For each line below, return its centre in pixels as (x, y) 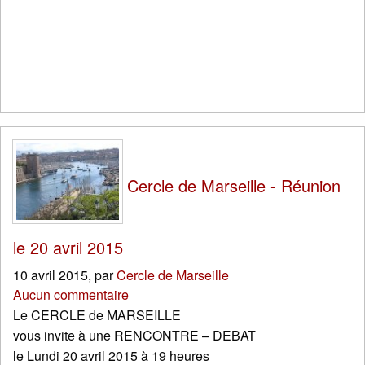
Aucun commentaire (71, 295)
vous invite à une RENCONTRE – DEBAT (134, 336)
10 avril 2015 (51, 275)
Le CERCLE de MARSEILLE (97, 315)
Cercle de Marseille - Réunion (231, 186)
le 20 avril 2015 (68, 248)
